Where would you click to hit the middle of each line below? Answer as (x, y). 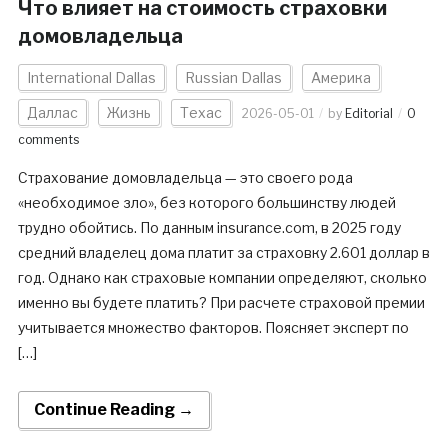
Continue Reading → (113, 410)
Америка (340, 78)
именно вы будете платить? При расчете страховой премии (221, 303)
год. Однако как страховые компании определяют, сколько (222, 278)
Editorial (368, 114)
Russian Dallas (233, 78)
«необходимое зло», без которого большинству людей (206, 203)
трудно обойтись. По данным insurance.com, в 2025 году (209, 228)
